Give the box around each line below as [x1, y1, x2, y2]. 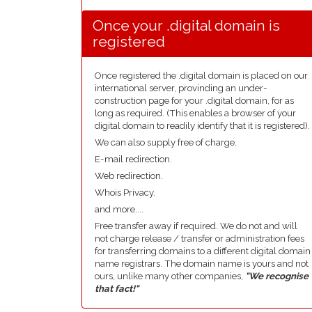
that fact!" [95, 283, 139, 294]
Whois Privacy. [95, 187, 155, 198]
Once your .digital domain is [93, 17, 280, 34]
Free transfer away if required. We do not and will [95, 221, 297, 231]
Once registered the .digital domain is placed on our [95, 70, 308, 81]
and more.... [95, 204, 143, 214]
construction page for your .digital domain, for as [95, 95, 294, 106]
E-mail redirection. [95, 154, 172, 164]
